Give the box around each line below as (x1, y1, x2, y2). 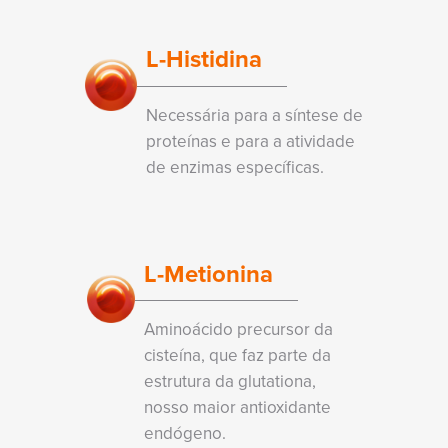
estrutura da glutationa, (144, 369, 316, 394)
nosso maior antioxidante (144, 395, 331, 420)
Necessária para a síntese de (146, 102, 363, 127)
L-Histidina (146, 41, 262, 77)
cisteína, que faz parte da (144, 343, 331, 368)
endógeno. (144, 421, 226, 446)
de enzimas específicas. (146, 154, 324, 179)
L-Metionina (144, 255, 273, 291)
